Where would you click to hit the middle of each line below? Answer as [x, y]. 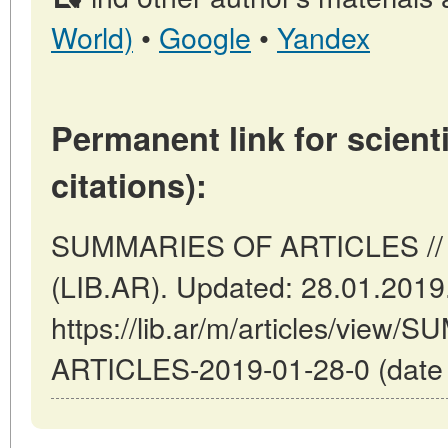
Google [205, 37]
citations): [129, 185]
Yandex [323, 37]
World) [92, 37]
